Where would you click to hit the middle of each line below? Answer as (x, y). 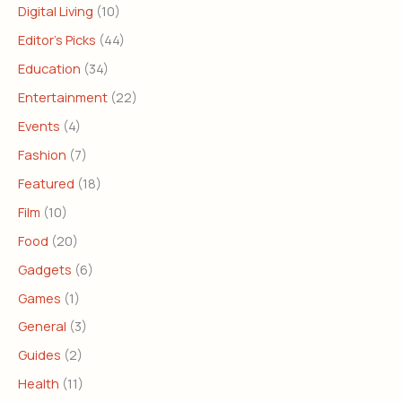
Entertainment (63, 96)
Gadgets (45, 269)
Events (39, 125)
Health (39, 384)
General (42, 326)
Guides (39, 355)
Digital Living (56, 11)
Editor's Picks (57, 40)
